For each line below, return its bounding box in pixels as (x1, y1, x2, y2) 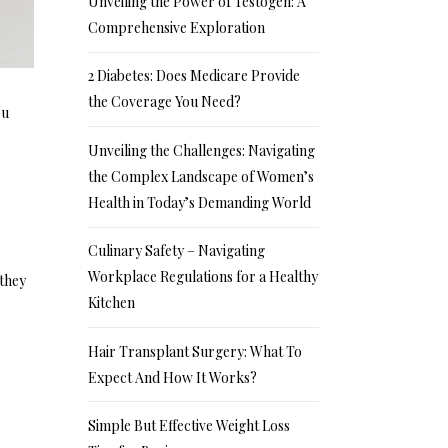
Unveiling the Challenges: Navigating (88, 140, 316, 160)
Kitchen (88, 293, 136, 313)
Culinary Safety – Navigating (88, 241, 266, 261)
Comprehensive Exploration (88, 17, 266, 37)
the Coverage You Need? (88, 92, 242, 112)
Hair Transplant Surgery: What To (88, 341, 303, 361)
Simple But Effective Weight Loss (88, 416, 291, 436)
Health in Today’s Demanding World (88, 192, 312, 212)
